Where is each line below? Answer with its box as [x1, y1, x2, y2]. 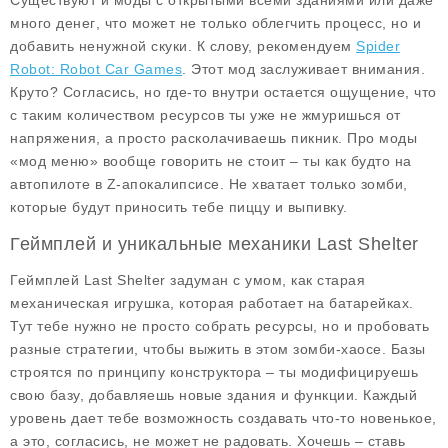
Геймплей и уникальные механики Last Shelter [10, 234, 419, 254]
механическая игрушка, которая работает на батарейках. [10, 295, 414, 311]
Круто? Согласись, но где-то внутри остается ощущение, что [10, 84, 437, 100]
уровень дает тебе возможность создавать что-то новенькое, [10, 410, 437, 426]
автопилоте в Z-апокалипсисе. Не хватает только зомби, [10, 176, 408, 192]
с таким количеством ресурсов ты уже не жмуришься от [10, 107, 401, 123]
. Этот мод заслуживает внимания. [182, 61, 425, 77]
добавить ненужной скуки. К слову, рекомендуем [10, 38, 356, 54]
